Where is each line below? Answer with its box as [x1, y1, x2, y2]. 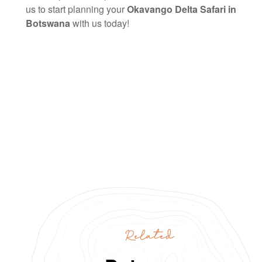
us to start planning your [26, 2, 127, 16]
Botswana [26, 16, 70, 30]
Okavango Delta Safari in [127, 2, 236, 16]
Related [125, 228, 174, 241]
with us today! [70, 16, 129, 30]
